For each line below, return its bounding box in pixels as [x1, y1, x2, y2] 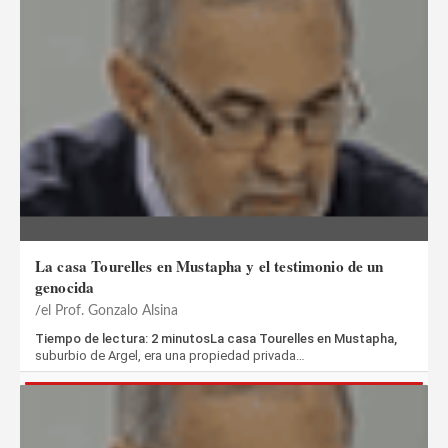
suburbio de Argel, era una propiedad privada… [35, 347, 305, 363]
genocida [35, 275, 95, 298]
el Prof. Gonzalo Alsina [41, 303, 178, 318]
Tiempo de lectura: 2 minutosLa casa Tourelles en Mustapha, [35, 330, 397, 346]
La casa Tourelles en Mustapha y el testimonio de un [35, 254, 384, 277]
